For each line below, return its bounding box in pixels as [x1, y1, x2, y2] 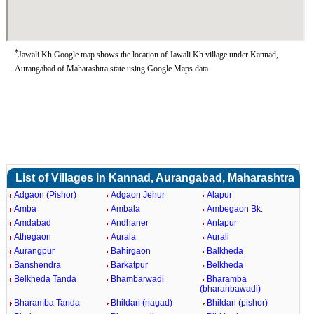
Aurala [110, 232, 136, 242]
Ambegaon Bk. [207, 204, 264, 214]
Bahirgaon [110, 246, 151, 256]
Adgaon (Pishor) [13, 190, 76, 200]
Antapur [207, 218, 238, 228]
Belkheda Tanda [13, 274, 76, 284]
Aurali [207, 232, 230, 242]
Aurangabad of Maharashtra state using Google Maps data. [14, 64, 210, 74]
